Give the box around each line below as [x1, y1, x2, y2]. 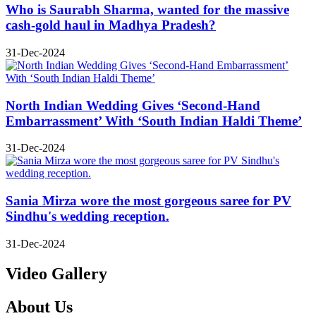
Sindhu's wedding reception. [6, 209, 169, 224]
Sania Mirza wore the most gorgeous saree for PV [6, 193, 291, 209]
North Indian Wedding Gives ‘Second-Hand [6, 97, 260, 113]
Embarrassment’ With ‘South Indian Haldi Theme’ [6, 113, 302, 128]
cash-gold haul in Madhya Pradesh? [6, 18, 216, 33]
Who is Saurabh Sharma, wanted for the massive [6, 2, 289, 18]
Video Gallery [6, 264, 107, 283]
